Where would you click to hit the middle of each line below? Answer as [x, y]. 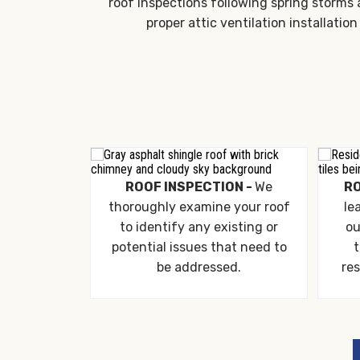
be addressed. [199, 267]
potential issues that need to [199, 247]
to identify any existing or [199, 227]
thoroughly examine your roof [199, 207]
